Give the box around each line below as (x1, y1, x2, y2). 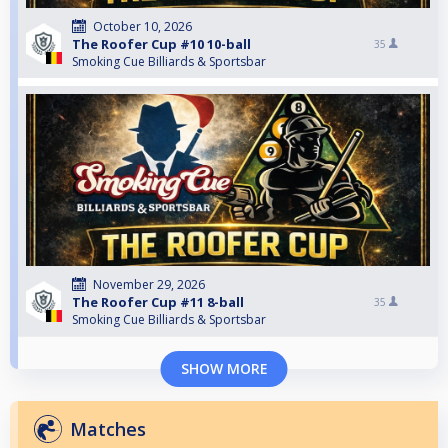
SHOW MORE (180, 359, 268, 379)
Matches (70, 417, 146, 442)
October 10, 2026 (93, 18, 192, 36)
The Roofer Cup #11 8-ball (72, 293, 244, 312)
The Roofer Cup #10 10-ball (72, 35, 251, 54)
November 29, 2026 (93, 276, 205, 294)
